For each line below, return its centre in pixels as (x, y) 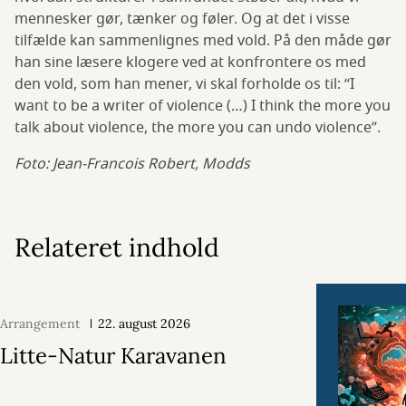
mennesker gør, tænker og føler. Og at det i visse (182, 19)
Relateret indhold (117, 248)
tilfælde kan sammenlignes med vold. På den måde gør (203, 41)
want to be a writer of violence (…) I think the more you (203, 106)
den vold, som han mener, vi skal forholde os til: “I (184, 85)
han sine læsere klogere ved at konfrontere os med (190, 63)
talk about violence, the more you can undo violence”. (198, 128)
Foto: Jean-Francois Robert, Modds (132, 164)
